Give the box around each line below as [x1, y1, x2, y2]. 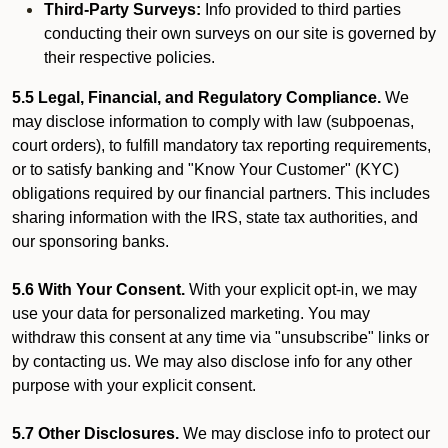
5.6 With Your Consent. [12, 281, 185, 298]
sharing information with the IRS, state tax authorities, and [12, 209, 418, 226]
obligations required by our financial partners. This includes [12, 185, 430, 202]
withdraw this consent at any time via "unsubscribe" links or [12, 329, 429, 346]
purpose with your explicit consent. [12, 377, 256, 394]
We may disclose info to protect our [179, 425, 430, 442]
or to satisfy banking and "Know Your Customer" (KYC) [12, 161, 399, 178]
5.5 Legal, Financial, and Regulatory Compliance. [12, 89, 385, 106]
